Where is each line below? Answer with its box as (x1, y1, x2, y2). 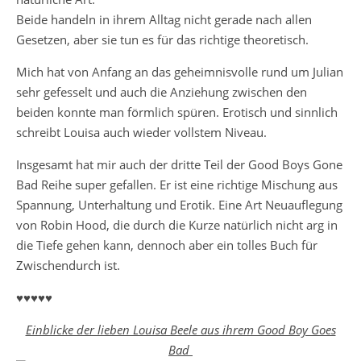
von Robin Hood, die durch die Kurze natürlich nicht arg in (16, 217, 338, 234)
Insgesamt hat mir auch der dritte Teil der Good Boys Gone (16, 156, 342, 173)
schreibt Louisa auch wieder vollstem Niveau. (16, 124, 270, 141)
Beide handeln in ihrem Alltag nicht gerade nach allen (16, 11, 312, 28)
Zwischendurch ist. (16, 257, 120, 274)
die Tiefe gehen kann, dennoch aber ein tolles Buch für (16, 237, 317, 254)
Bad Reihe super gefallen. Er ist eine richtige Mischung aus (16, 176, 338, 193)
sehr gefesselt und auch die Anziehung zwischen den (16, 84, 307, 101)
